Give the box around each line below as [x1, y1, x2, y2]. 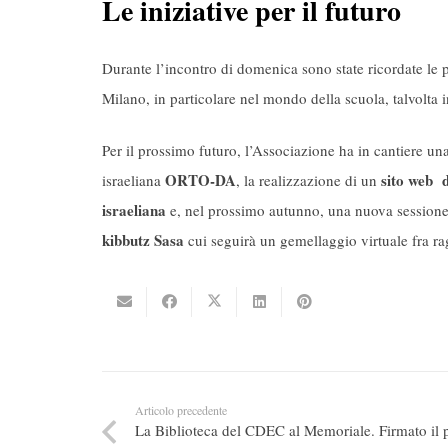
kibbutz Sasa [102, 229, 184, 252]
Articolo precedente [135, 401, 227, 418]
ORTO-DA [165, 169, 236, 192]
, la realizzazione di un [236, 170, 377, 191]
